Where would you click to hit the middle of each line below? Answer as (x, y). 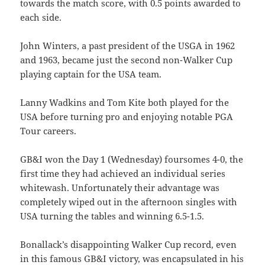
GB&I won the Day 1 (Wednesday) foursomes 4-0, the (132, 159)
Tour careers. (49, 131)
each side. (41, 17)
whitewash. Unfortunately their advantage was (120, 188)
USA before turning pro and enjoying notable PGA (127, 117)
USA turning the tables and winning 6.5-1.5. (112, 216)
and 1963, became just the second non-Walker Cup (127, 60)
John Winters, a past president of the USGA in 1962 (128, 46)
